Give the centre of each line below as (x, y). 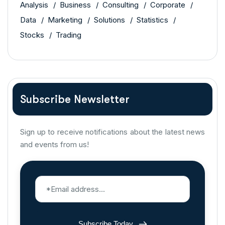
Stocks (32, 35)
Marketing (65, 20)
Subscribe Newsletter (75, 99)
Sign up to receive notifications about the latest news (113, 132)
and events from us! (54, 144)
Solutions (109, 20)
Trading (69, 35)
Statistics (152, 20)
